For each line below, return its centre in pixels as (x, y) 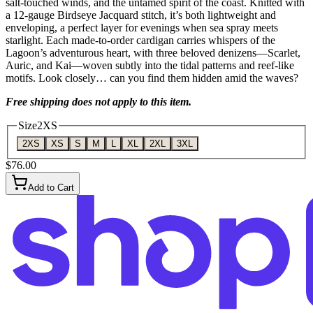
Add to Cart (51, 187)
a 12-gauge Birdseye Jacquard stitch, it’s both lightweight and (141, 15)
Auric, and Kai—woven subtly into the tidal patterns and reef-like (150, 66)
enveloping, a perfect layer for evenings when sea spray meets (142, 28)
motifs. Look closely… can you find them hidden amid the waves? (152, 78)
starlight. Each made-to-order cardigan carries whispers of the (140, 41)
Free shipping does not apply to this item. (99, 102)
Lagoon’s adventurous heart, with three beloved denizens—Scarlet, (153, 53)
